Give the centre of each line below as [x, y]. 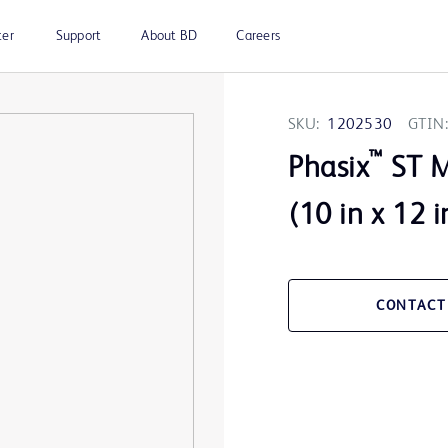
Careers [258, 36]
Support [78, 36]
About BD [169, 36]
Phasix [329, 169]
